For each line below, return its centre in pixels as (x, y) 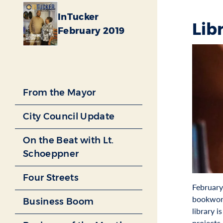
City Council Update (69, 117)
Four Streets (51, 178)
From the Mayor (59, 93)
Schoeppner (51, 154)
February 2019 (91, 31)
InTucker (78, 17)
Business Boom (58, 202)
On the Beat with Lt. (68, 141)
